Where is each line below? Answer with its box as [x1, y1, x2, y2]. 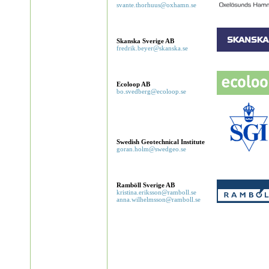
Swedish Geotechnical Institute [116, 138, 205, 145]
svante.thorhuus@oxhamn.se [116, 1, 196, 8]
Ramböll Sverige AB [116, 181, 175, 189]
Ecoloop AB [116, 80, 150, 88]
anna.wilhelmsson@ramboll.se [116, 196, 201, 203]
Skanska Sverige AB [116, 37, 174, 44]
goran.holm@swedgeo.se [116, 145, 186, 153]
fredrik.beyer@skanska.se [116, 44, 188, 52]
